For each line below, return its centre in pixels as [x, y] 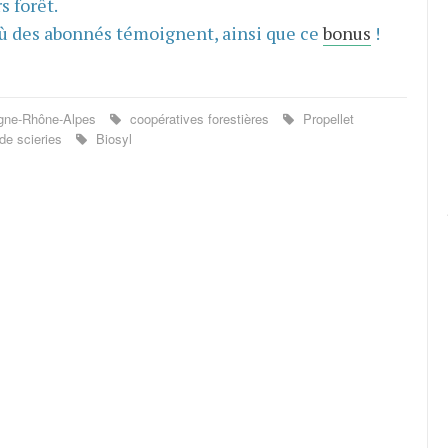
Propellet [326, 118]
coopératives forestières [199, 118]
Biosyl [111, 138]
